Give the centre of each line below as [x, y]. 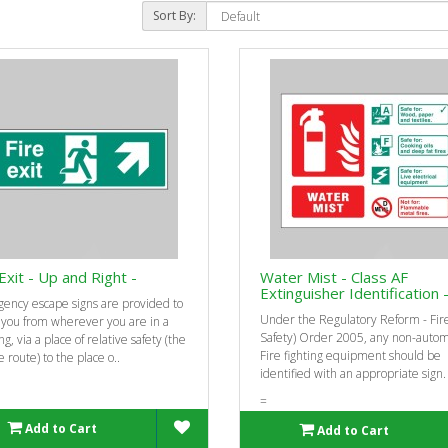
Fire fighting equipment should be [350, 355]
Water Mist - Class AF [334, 276]
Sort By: [174, 15]
